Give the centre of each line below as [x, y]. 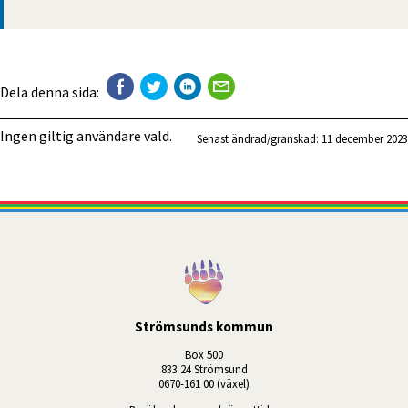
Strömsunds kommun [204, 327]
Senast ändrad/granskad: [259, 139]
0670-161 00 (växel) [204, 383]
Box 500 [204, 354]
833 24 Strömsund [204, 368]
